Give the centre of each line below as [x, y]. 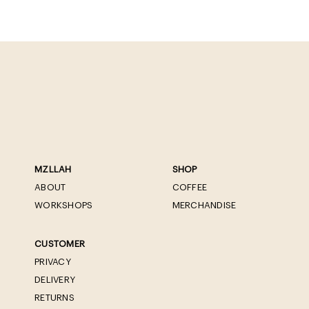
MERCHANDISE [204, 205]
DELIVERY [55, 279]
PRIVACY [53, 261]
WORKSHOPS [64, 205]
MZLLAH [53, 169]
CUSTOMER [60, 243]
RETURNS [54, 297]
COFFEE [190, 187]
